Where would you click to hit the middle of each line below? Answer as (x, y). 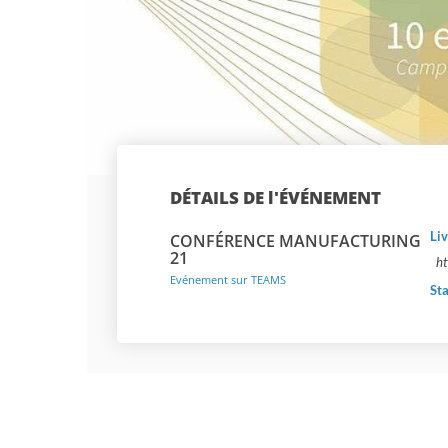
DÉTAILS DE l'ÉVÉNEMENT (275, 198)
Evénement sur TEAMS (228, 280)
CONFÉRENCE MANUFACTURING (295, 241)
